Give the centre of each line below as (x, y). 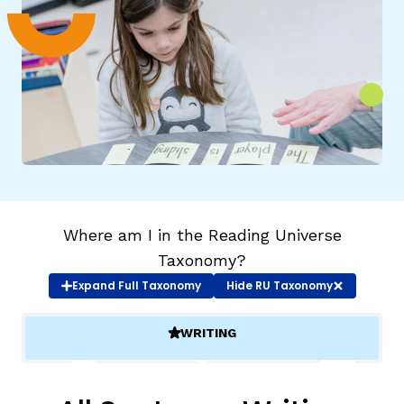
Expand (95, 286)
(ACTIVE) (195, 340)
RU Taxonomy (292, 286)
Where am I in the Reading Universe (202, 234)
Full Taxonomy (159, 286)
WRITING (208, 333)
